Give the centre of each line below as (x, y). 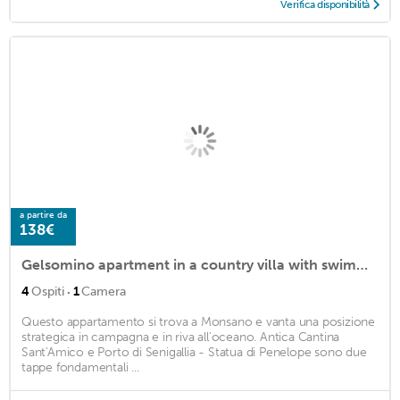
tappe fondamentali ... (80, 368)
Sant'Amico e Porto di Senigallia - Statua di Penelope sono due (194, 353)
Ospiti (48, 292)
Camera (104, 292)
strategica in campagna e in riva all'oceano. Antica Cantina (181, 337)
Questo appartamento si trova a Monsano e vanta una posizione (198, 322)
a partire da (43, 216)
